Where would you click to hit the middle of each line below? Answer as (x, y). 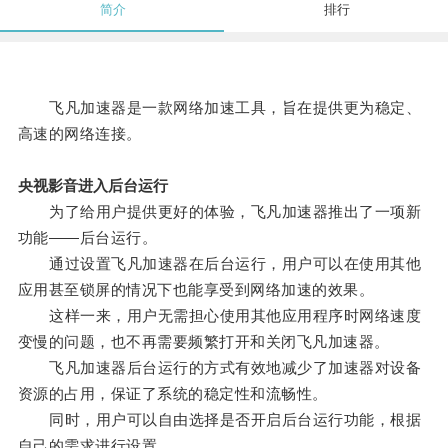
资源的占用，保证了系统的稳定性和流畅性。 (172, 394)
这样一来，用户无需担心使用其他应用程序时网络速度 (219, 316)
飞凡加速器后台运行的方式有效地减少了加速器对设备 (219, 368)
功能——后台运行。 (87, 238)
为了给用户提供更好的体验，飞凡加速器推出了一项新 (219, 212)
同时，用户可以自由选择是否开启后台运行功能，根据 (219, 420)
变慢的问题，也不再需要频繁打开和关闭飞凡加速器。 (203, 342)
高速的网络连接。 (79, 134)
